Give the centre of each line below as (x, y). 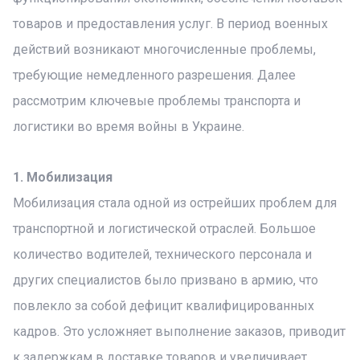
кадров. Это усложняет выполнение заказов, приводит (179, 331)
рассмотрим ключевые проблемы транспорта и (157, 101)
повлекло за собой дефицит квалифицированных (164, 306)
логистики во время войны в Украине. (129, 127)
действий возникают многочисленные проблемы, (164, 49)
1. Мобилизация (63, 177)
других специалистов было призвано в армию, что (166, 280)
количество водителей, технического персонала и (162, 254)
